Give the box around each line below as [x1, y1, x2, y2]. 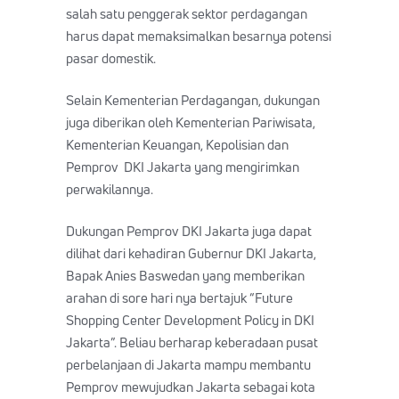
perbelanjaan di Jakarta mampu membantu [66, 354, 311, 374]
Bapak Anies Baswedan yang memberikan [66, 265, 305, 285]
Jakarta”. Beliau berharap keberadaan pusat [66, 332, 318, 352]
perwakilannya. [66, 179, 153, 199]
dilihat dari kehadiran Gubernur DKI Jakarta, [66, 243, 316, 263]
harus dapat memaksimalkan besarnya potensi [66, 26, 331, 45]
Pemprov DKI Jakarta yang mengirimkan [66, 157, 299, 176]
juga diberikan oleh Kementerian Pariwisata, [66, 112, 315, 132]
